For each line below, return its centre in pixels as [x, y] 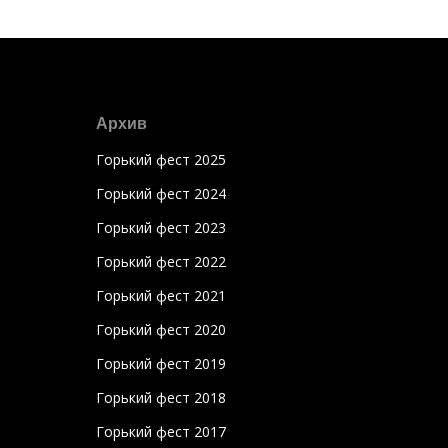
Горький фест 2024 [161, 193]
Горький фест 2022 [161, 261]
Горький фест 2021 [161, 295]
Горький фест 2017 [161, 431]
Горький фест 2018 [161, 397]
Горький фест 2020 [161, 329]
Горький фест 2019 [161, 363]
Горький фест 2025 [161, 159]
